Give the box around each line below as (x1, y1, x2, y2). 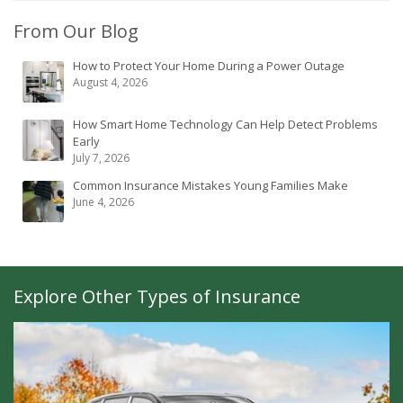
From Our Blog (13, 19, 139, 43)
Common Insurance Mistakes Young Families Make (73, 177, 348, 193)
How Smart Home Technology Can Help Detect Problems (73, 116, 378, 132)
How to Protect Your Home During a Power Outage (73, 58, 345, 74)
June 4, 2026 (73, 194, 134, 210)
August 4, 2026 (73, 75, 148, 90)
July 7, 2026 (73, 150, 130, 166)
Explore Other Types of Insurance (13, 284, 300, 309)
